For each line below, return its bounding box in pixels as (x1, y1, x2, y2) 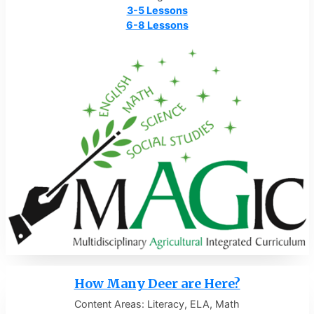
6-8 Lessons (125, 19, 189, 32)
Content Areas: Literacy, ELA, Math (74, 297, 240, 310)
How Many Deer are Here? (74, 275, 240, 292)
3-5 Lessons (126, 4, 188, 17)
